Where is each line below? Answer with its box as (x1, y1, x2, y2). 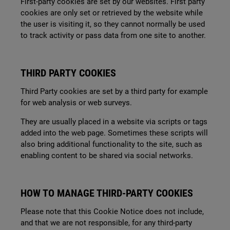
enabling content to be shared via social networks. (21, 151, 193, 160)
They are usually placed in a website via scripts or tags (21, 117, 207, 126)
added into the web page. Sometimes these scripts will (21, 128, 208, 138)
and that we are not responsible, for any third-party (21, 218, 192, 227)
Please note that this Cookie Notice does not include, (21, 207, 204, 216)
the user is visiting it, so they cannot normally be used (21, 20, 205, 29)
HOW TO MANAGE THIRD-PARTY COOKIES (21, 187, 193, 199)
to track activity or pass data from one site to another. (21, 31, 206, 40)
